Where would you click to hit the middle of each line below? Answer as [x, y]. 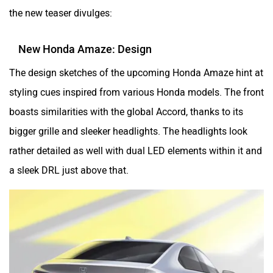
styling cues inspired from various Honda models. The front [136, 86]
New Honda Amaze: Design [85, 43]
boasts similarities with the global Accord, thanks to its [126, 105]
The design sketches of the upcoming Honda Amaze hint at [136, 66]
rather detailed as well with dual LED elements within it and [136, 144]
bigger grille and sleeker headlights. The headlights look [128, 125]
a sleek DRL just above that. [69, 164]
